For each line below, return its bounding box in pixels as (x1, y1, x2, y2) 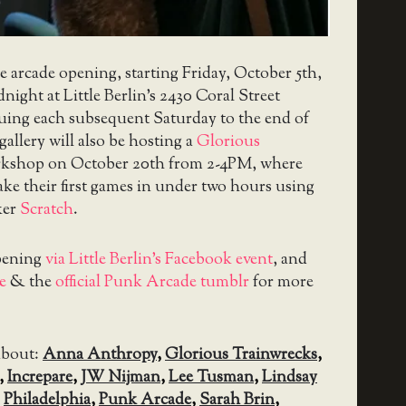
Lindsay (262, 365, 317, 390)
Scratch (20, 198, 73, 222)
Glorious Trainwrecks (165, 343, 317, 367)
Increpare (7, 365, 72, 390)
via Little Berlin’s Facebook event (45, 247, 273, 272)
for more (249, 270, 314, 295)
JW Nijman (81, 365, 160, 390)
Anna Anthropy (43, 343, 157, 367)
